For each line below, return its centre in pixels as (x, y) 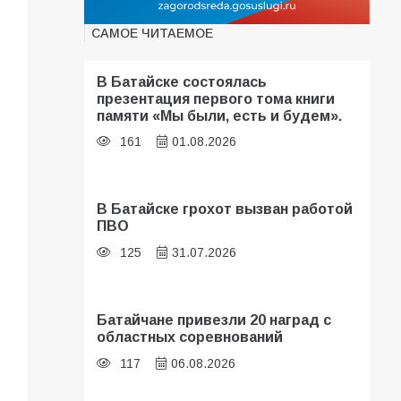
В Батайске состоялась (182, 81)
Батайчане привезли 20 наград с (214, 320)
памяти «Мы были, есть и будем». (220, 115)
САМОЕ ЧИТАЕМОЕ (153, 33)
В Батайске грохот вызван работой (225, 209)
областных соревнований (190, 337)
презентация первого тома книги (216, 98)
